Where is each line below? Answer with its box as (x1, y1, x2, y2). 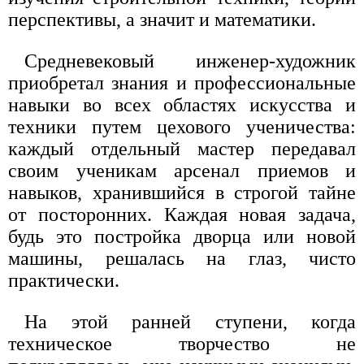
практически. (8, 269, 119, 291)
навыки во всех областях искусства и (8, 93, 356, 115)
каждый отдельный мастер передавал (8, 137, 356, 159)
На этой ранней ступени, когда (24, 310, 356, 332)
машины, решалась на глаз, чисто (8, 247, 356, 269)
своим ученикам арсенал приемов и (8, 159, 356, 181)
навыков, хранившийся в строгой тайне (8, 181, 356, 203)
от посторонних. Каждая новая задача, (8, 203, 356, 225)
